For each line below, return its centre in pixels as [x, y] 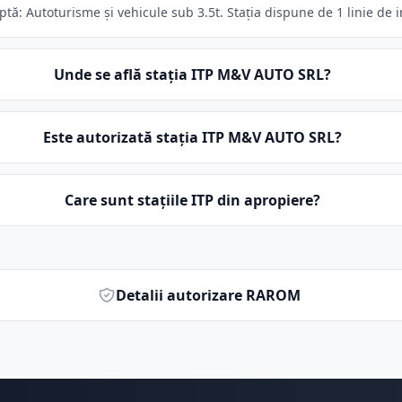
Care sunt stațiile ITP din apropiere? [192, 200]
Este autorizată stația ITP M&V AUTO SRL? [192, 137]
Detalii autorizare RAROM [209, 295]
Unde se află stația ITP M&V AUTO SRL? [192, 74]
